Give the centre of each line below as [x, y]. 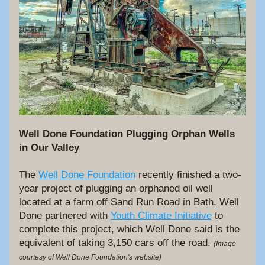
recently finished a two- [188, 175]
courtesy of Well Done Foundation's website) [90, 257]
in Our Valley [49, 148]
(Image [225, 244]
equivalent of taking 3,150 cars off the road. [116, 243]
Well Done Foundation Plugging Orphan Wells [127, 134]
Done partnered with [65, 216]
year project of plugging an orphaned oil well [116, 188]
